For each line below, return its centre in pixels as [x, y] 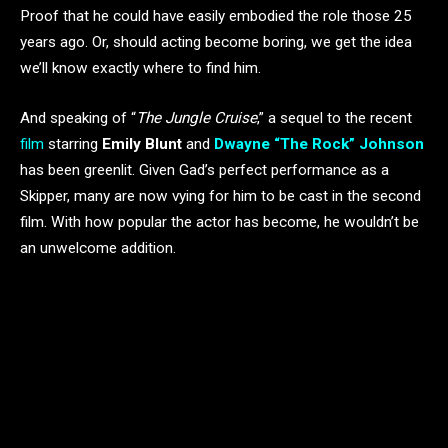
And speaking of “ [78, 117]
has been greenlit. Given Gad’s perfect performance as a [204, 169]
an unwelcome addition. [98, 247]
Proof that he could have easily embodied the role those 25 [216, 15]
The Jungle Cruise [196, 117]
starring [73, 143]
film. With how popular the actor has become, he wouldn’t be [219, 221]
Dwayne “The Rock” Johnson [319, 143]
